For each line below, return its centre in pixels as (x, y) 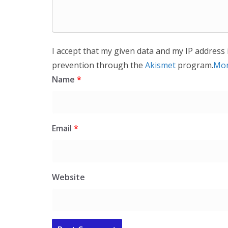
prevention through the (98, 65)
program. (194, 65)
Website (68, 177)
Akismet (160, 65)
